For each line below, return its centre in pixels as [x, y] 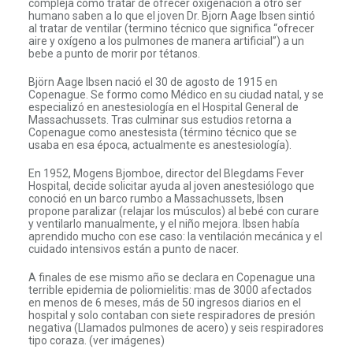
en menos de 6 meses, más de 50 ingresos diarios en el [164, 302]
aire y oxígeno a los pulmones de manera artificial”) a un [166, 41]
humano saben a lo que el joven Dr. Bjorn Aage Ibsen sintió [171, 15]
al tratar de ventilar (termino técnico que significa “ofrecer [171, 28]
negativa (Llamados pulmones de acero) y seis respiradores [176, 327]
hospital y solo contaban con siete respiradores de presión [171, 315]
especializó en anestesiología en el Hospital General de [163, 107]
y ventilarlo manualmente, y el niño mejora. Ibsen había [163, 223]
